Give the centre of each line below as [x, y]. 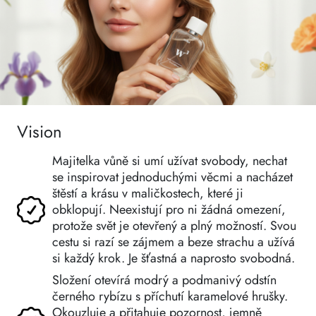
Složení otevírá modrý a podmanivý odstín [164, 280]
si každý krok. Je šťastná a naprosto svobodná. [174, 259]
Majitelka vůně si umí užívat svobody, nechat [170, 161]
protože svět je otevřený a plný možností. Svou [174, 226]
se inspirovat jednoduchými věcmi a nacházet [172, 177]
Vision [39, 132]
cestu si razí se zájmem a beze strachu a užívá [174, 242]
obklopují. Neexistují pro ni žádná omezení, [169, 210]
